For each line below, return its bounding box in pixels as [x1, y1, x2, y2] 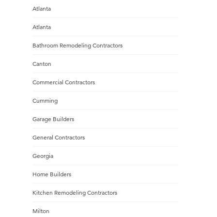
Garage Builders [32, 115, 74, 123]
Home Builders [32, 170, 71, 178]
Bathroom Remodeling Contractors [32, 42, 123, 49]
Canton [32, 60, 51, 67]
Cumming [32, 97, 58, 104]
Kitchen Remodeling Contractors [32, 189, 117, 196]
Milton [32, 207, 49, 215]
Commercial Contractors [32, 78, 95, 86]
